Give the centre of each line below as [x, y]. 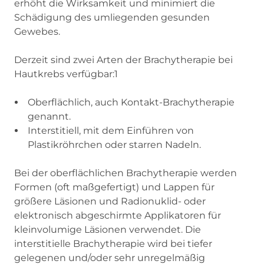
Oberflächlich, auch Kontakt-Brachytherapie [131, 102]
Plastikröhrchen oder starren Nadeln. [114, 144]
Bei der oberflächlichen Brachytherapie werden [126, 173]
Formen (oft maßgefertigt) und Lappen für [114, 187]
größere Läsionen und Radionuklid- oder [110, 201]
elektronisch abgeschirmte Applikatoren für [118, 215]
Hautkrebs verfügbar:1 [66, 74]
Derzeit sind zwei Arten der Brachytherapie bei [123, 60]
